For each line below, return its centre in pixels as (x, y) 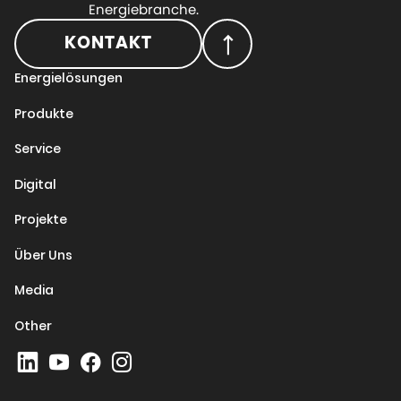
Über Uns (43, 255)
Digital (35, 184)
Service (38, 149)
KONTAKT (108, 44)
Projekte (41, 220)
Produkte (44, 113)
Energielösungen (68, 78)
